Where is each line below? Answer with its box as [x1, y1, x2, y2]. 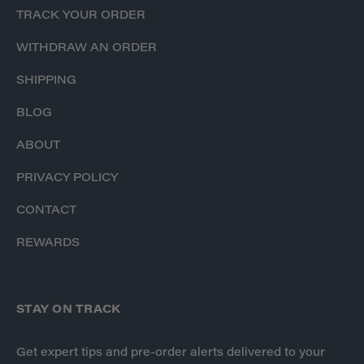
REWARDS [16, 238, 80, 250]
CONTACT [16, 206, 76, 218]
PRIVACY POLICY [16, 173, 118, 185]
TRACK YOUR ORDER [16, 11, 145, 23]
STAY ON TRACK [16, 305, 121, 317]
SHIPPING [16, 76, 76, 88]
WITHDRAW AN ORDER [16, 43, 157, 55]
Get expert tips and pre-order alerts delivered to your [16, 348, 325, 360]
